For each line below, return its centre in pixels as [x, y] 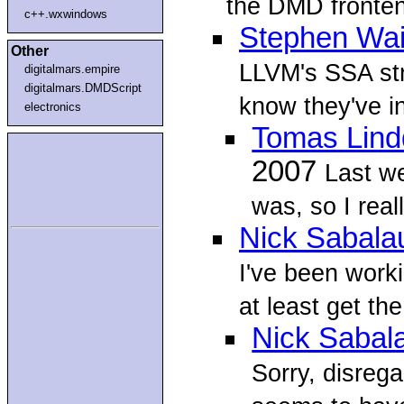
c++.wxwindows [66, 14]
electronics [53, 106]
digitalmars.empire [73, 69]
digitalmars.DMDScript [83, 87]
